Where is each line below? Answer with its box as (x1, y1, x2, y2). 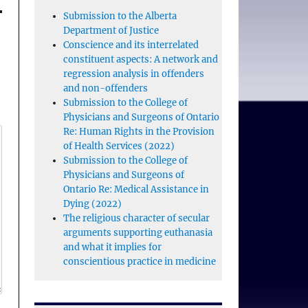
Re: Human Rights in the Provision (63, 126, 214, 138)
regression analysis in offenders (63, 68, 204, 80)
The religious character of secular (63, 212, 210, 225)
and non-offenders (63, 82, 148, 95)
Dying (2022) (63, 198, 122, 210)
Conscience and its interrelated (63, 39, 199, 52)
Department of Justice (63, 25, 159, 37)
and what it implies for (63, 241, 162, 254)
